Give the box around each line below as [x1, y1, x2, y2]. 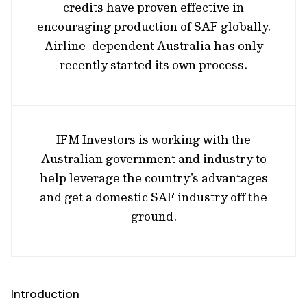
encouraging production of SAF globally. [36, 19, 271, 34]
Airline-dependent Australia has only [44, 38, 263, 53]
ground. [130, 208, 177, 224]
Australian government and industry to [40, 151, 267, 167]
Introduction [11, 286, 79, 302]
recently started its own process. [60, 57, 247, 73]
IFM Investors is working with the [56, 132, 251, 147]
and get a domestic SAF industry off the [40, 189, 267, 205]
